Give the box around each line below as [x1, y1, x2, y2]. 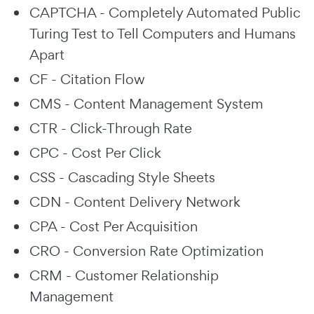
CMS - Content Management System [29, 94, 264, 113]
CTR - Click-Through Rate [29, 118, 192, 137]
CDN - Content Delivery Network [29, 192, 240, 211]
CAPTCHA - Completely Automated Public [29, 3, 301, 22]
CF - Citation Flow [29, 69, 145, 88]
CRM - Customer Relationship [29, 266, 219, 285]
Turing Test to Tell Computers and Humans [29, 24, 296, 43]
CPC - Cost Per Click [29, 143, 161, 162]
